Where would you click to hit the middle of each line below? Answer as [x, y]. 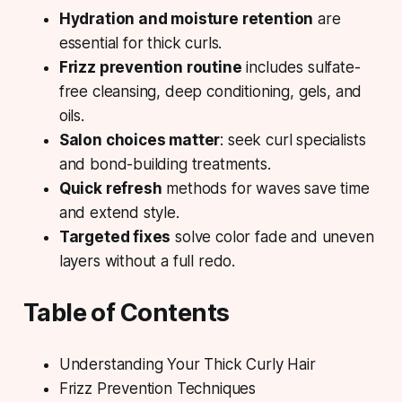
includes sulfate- [301, 68]
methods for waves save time [266, 189]
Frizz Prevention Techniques [157, 389]
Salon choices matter [140, 140]
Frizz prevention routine [150, 68]
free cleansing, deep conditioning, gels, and [210, 92]
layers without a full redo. [147, 262]
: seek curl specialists [293, 140]
